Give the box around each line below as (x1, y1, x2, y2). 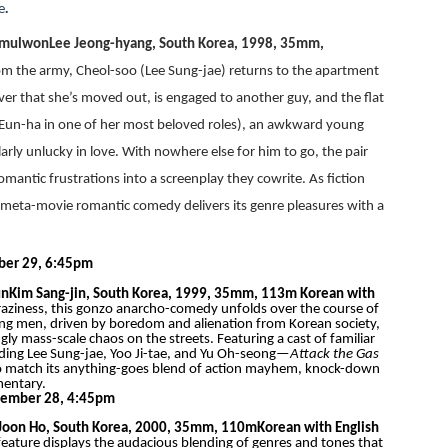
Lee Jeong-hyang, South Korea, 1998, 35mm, (48, 37, 324, 52)
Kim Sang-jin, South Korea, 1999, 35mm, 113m (8, 286, 300, 302)
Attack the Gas (289, 346, 379, 362)
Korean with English (256, 421, 379, 436)
